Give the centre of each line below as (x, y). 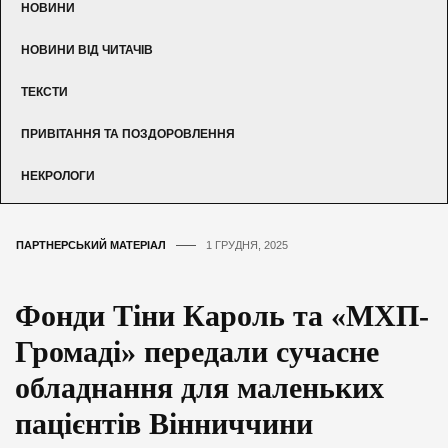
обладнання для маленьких (199, 387)
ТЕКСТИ (44, 91)
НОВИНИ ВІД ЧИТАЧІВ (87, 49)
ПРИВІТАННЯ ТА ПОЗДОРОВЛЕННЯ (128, 133)
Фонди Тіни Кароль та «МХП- (222, 315)
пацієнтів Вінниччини (164, 423)
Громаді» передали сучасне (197, 351)
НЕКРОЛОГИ (58, 175)
